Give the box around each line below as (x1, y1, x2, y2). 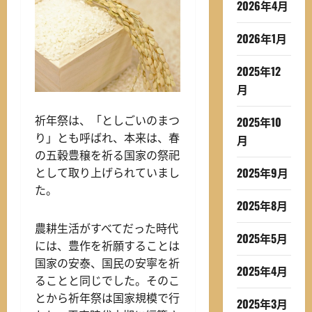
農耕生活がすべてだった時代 (35, 221, 178, 237)
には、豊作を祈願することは (35, 238, 180, 254)
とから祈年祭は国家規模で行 (35, 290, 180, 306)
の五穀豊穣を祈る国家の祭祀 (35, 148, 180, 164)
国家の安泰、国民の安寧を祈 (35, 256, 180, 272)
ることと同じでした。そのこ (35, 273, 180, 289)
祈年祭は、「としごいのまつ (35, 113, 180, 129)
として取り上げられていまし (35, 165, 180, 181)
